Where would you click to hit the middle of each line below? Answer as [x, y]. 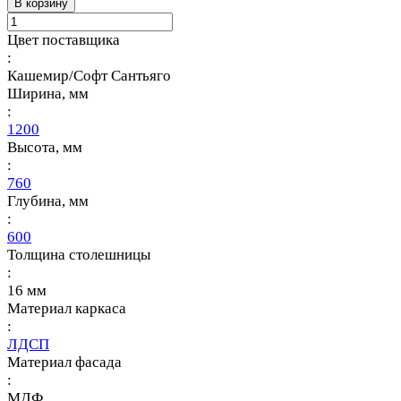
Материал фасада [64, 363]
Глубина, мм [48, 201]
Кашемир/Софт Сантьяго [89, 76]
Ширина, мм [48, 94]
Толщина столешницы [79, 255]
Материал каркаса [67, 309]
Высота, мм [45, 148]
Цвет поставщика [64, 40]
